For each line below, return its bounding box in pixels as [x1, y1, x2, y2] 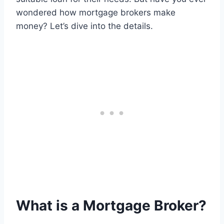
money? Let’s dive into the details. [16, 20, 153, 31]
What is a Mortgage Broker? [16, 196, 206, 214]
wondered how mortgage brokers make [16, 7, 175, 17]
